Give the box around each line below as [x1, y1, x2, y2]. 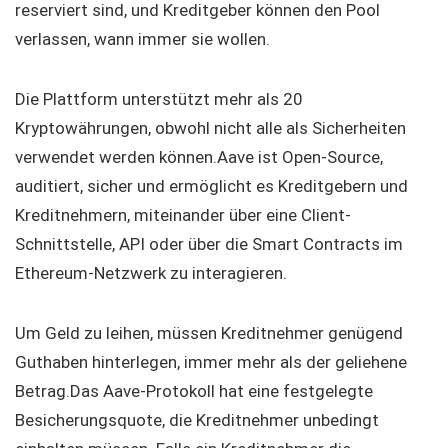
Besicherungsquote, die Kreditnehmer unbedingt [15, 410, 379, 431]
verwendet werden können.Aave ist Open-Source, [15, 147, 383, 168]
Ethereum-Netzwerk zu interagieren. [15, 263, 287, 284]
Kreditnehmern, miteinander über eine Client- [15, 205, 351, 226]
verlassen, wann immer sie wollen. [15, 29, 270, 50]
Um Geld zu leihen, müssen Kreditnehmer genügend [15, 323, 403, 344]
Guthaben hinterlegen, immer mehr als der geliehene [15, 352, 407, 373]
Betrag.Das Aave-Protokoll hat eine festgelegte [15, 381, 373, 402]
